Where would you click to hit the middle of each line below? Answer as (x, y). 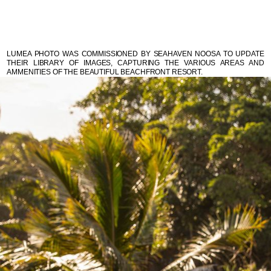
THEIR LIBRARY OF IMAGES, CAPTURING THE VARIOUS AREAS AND (135, 63)
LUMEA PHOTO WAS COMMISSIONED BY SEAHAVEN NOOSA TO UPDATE (135, 54)
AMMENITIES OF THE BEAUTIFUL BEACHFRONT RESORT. (105, 72)
